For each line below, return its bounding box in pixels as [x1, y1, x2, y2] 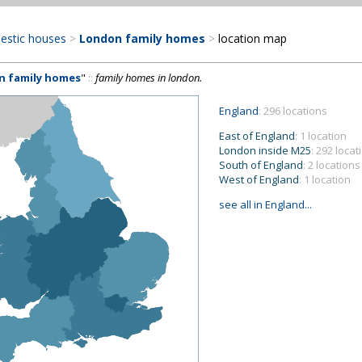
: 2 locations [303, 158, 360, 172]
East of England [219, 128, 295, 143]
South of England [219, 158, 303, 172]
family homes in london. [95, 70, 202, 85]
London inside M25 [219, 143, 311, 158]
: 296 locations [259, 103, 327, 118]
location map [215, 31, 287, 46]
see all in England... [219, 197, 312, 212]
